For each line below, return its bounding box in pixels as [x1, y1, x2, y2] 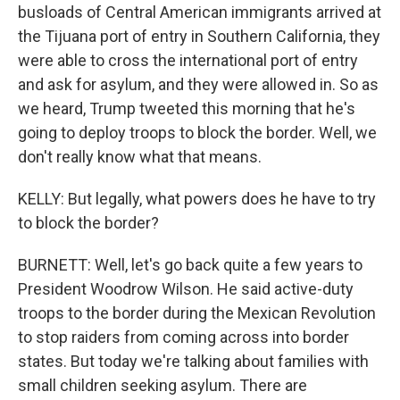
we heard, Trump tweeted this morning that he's [18, 99, 355, 118]
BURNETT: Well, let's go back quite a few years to [18, 255, 362, 274]
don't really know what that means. [18, 147, 262, 166]
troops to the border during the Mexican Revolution [18, 304, 376, 322]
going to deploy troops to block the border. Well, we [18, 123, 377, 142]
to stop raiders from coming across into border [18, 328, 349, 346]
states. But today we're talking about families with [18, 352, 369, 371]
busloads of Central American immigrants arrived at [18, 3, 381, 21]
